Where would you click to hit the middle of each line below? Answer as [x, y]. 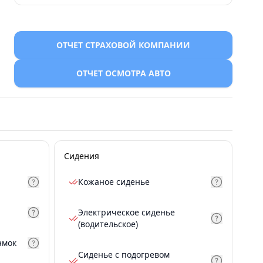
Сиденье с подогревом [124, 254]
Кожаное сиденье [114, 182]
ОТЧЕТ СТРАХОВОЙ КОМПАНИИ [123, 45]
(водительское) [108, 224]
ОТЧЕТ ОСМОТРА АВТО [123, 73]
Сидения [82, 156]
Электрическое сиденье [127, 212]
